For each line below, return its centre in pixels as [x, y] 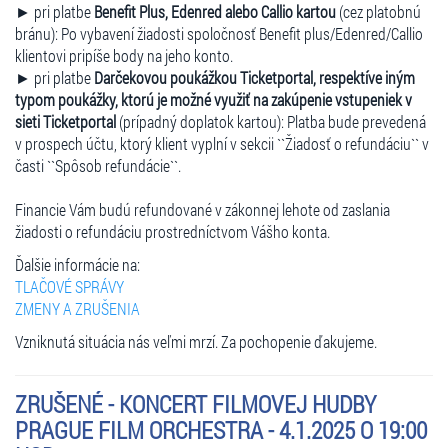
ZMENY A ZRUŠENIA [77, 308]
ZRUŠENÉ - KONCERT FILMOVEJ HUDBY [195, 403]
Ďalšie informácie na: [77, 264]
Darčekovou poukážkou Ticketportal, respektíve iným [254, 77]
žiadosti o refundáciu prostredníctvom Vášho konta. [172, 231]
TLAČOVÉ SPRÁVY [69, 286]
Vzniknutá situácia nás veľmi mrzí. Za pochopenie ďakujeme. [196, 341]
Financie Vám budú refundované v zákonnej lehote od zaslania [202, 209]
